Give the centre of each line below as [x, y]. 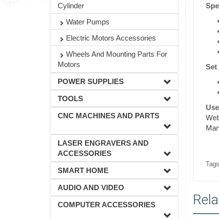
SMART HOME [83, 170]
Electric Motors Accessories [111, 38]
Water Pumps [88, 22]
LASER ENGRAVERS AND [103, 143]
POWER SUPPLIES [91, 81]
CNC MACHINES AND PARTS [109, 116]
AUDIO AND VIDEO [91, 187]
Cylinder [71, 6]
